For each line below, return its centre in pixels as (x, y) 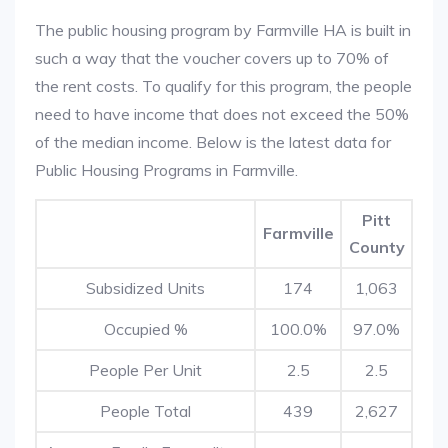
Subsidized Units (145, 288)
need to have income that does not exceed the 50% (222, 114)
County (376, 247)
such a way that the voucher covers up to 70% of (212, 58)
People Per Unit (145, 370)
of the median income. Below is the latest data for (213, 142)
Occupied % (145, 329)
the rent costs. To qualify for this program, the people (223, 86)
